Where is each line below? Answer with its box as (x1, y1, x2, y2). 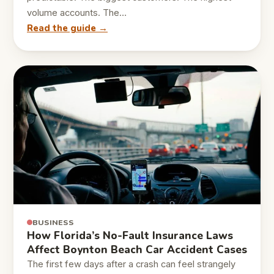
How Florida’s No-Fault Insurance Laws (27, 229, 233, 243)
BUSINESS (32, 217, 73, 228)
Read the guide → (27, 21, 108, 34)
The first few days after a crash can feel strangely (27, 259, 235, 270)
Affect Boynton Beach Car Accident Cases (27, 243, 247, 257)
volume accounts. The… (27, 7, 127, 18)
